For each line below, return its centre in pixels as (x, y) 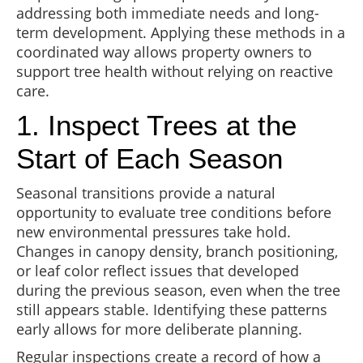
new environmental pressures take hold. (154, 231)
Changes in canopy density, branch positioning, (177, 251)
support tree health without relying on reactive (175, 71)
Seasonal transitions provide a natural (146, 192)
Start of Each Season (149, 158)
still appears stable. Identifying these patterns (172, 309)
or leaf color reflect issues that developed (158, 270)
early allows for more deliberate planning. (159, 329)
